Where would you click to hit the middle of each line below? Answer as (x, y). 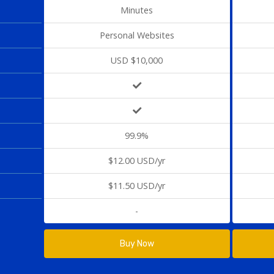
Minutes (137, 10)
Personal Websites (137, 35)
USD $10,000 (137, 60)
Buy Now (137, 244)
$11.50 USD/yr (137, 186)
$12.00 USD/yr (137, 161)
